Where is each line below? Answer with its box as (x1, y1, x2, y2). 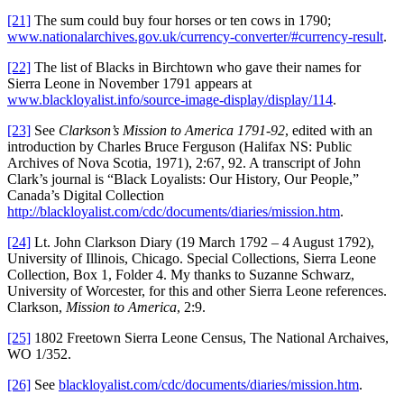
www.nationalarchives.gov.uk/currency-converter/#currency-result (7, 29, 383, 45)
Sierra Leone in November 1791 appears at (7, 76, 252, 92)
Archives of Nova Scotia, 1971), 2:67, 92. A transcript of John (7, 155, 361, 171)
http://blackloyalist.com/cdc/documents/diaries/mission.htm (7, 204, 340, 220)
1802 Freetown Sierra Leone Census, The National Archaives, (31, 330, 389, 346)
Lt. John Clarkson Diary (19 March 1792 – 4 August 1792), (31, 234, 374, 251)
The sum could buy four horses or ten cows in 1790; (31, 13, 331, 29)
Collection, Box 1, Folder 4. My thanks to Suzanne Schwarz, (7, 267, 354, 283)
